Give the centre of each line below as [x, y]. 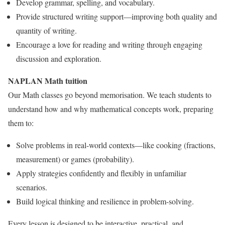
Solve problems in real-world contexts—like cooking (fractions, [116, 145]
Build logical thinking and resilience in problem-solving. [105, 201]
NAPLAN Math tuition [48, 81]
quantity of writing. [46, 31]
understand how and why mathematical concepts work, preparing [111, 109]
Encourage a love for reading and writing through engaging [109, 45]
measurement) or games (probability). [75, 159]
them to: [21, 123]
